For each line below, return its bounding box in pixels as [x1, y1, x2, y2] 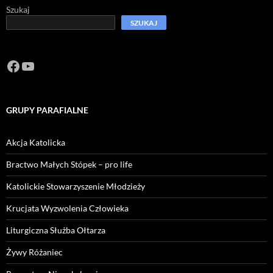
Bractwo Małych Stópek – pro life [6, 159, 132, 170]
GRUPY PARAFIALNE [6, 105, 88, 116]
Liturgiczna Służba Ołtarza [6, 225, 105, 236]
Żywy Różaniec [6, 247, 63, 258]
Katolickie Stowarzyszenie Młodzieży [6, 181, 145, 192]
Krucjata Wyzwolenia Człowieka [6, 203, 129, 214]
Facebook [5, 56, 68, 74]
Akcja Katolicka [6, 137, 65, 148]
